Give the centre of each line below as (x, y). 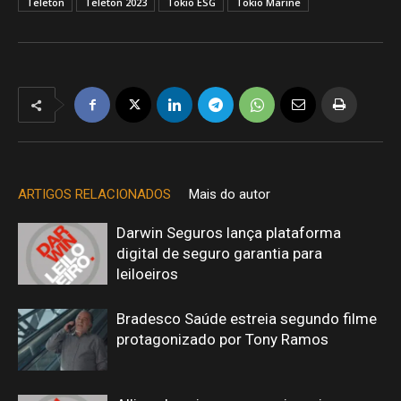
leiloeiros (147, 274)
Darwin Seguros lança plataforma (229, 233)
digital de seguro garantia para (219, 253)
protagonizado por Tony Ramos (222, 339)
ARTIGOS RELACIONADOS (94, 194)
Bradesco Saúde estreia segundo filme (247, 319)
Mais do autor (230, 194)
